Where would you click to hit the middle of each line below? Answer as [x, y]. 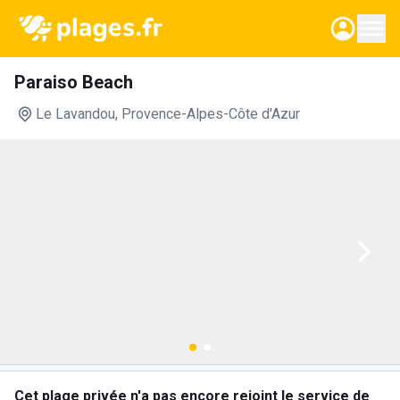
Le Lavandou [75, 114]
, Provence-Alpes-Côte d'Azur [208, 114]
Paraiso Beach [74, 82]
